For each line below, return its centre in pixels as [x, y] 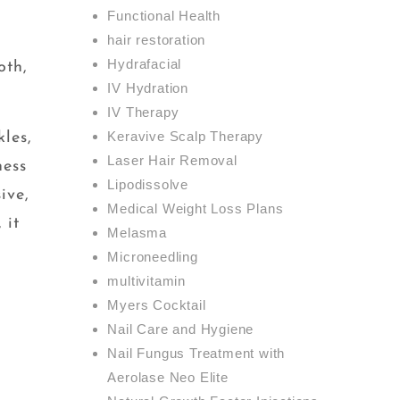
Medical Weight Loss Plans [196, 208]
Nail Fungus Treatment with [196, 353]
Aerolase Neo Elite [168, 377]
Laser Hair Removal [172, 160]
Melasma [137, 232]
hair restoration [157, 39]
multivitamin [146, 280]
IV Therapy [143, 112]
